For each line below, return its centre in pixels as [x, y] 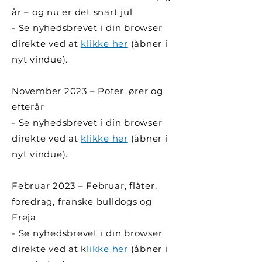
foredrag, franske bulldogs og [82, 201]
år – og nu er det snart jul [72, 12]
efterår [28, 107]
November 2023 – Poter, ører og [87, 91]
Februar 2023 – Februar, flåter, [85, 186]
